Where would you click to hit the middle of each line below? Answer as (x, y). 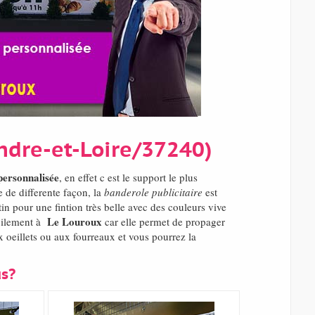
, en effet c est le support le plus (128, 178)
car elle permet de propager (163, 222)
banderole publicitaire (153, 192)
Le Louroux (74, 222)
